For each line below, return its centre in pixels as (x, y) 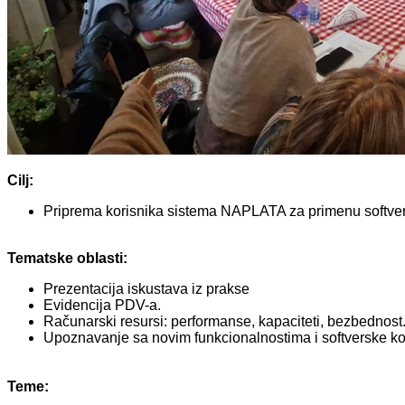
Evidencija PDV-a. (102, 305)
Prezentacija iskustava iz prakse (146, 289)
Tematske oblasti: (69, 258)
